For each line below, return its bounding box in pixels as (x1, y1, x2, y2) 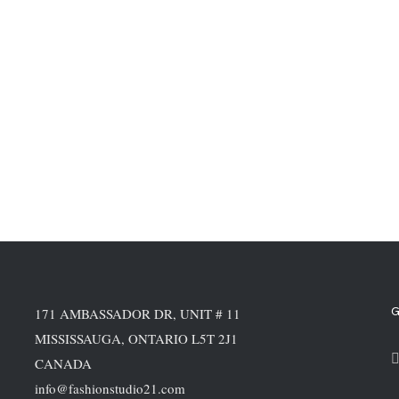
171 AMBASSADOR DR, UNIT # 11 (35, 305, 240, 322)
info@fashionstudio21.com (35, 379, 185, 397)
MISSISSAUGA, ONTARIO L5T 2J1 (35, 330, 238, 347)
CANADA (35, 354, 92, 372)
